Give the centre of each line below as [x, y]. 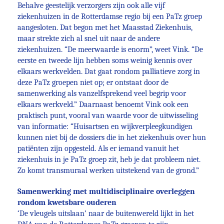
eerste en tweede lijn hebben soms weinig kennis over [105, 60]
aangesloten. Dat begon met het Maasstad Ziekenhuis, [105, 27]
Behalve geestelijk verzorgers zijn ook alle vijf [91, 5]
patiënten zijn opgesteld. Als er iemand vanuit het [98, 148]
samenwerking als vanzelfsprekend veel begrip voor [102, 93]
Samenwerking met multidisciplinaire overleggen [106, 191]
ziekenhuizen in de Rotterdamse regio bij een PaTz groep [110, 16]
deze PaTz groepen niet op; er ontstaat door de [93, 82]
